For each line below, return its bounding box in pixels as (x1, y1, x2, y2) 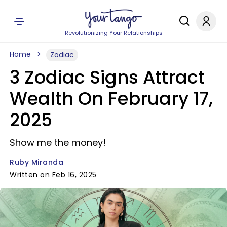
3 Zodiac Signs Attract (10, 65, 205, 90)
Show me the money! (10, 136, 106, 149)
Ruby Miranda (10, 157, 63, 167)
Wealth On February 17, (10, 86, 213, 111)
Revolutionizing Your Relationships (64, 29, 163, 37)
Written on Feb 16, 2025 (10, 170, 97, 180)
